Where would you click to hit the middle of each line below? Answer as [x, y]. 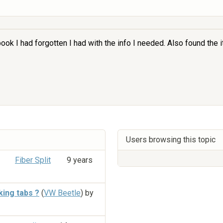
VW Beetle [62, 193]
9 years [80, 160]
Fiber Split [33, 160]
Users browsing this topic [171, 140]
